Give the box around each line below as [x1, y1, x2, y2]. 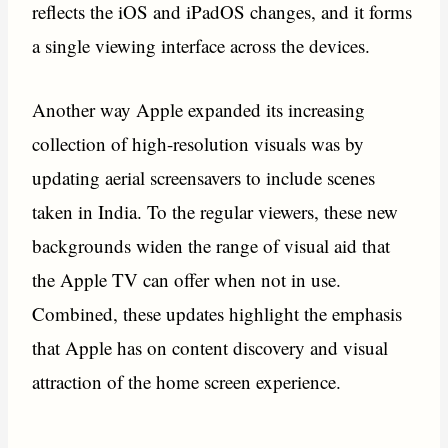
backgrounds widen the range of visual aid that [32, 232, 391, 258]
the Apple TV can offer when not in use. [32, 266, 342, 292]
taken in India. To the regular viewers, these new [32, 198, 399, 224]
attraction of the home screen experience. [32, 368, 342, 394]
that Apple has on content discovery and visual [32, 334, 389, 360]
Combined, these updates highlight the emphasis [32, 300, 403, 326]
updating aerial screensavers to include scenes [32, 164, 376, 190]
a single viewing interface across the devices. [32, 32, 371, 58]
